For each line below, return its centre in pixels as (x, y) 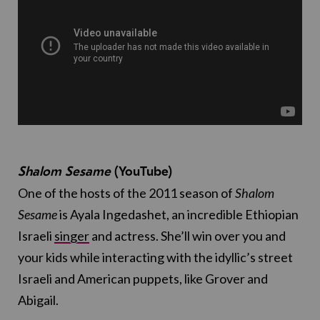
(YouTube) (143, 172)
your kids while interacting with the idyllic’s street (155, 257)
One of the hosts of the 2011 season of (126, 193)
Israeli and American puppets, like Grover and (143, 279)
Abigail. (38, 300)
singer (72, 236)
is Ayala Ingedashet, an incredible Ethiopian (178, 215)
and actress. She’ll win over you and (187, 236)
